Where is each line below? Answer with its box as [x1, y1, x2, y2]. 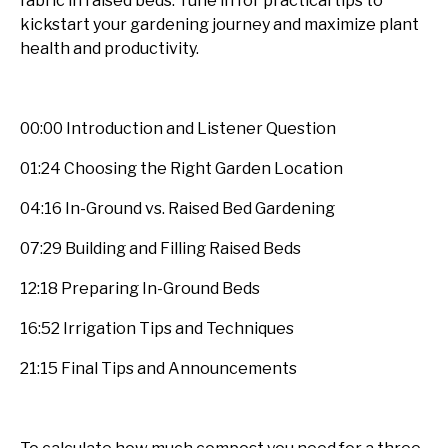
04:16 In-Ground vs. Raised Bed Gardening [20, 199, 335, 218]
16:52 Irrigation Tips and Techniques [20, 319, 294, 338]
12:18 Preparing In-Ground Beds [20, 279, 260, 298]
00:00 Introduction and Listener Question [20, 119, 336, 138]
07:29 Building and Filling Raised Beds [20, 239, 301, 258]
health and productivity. [20, 39, 199, 58]
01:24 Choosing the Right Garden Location [20, 159, 343, 178]
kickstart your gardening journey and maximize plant [20, 15, 419, 34]
